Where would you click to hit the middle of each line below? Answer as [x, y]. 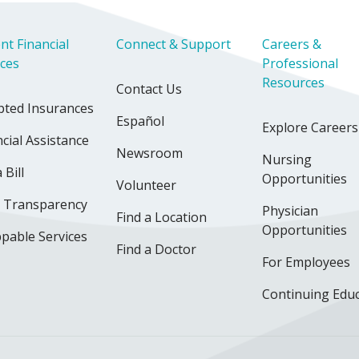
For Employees [306, 262]
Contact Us [149, 89]
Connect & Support [173, 44]
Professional [300, 64]
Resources [293, 83]
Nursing [287, 160]
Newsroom [149, 153]
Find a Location [161, 218]
